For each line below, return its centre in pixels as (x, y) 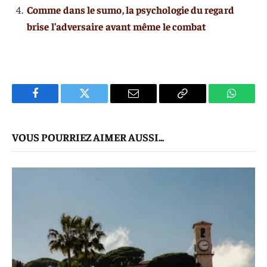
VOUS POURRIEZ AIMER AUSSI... (88, 137)
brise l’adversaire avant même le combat (117, 26)
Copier (196, 102)
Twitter (99, 102)
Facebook (55, 102)
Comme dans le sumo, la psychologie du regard (131, 9)
